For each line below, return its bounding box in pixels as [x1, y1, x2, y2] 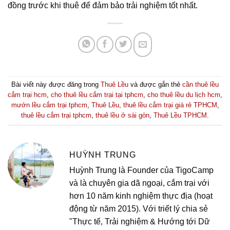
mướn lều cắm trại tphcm [11, 101, 87, 109]
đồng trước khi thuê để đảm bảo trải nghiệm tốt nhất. [8, 1, 198, 10]
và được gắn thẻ [128, 81, 182, 89]
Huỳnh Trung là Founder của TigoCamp [69, 166, 214, 175]
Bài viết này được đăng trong [11, 81, 101, 89]
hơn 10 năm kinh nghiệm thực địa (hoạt [69, 191, 213, 201]
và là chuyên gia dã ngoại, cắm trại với [69, 179, 209, 188]
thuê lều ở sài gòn [95, 111, 149, 120]
